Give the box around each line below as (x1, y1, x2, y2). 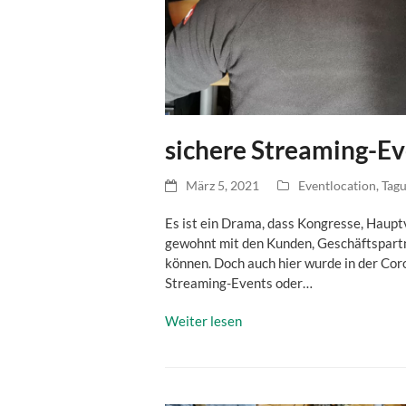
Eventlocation (298, 178, 376, 194)
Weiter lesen (165, 313, 242, 330)
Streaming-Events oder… (165, 275, 313, 292)
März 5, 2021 (186, 178, 259, 194)
